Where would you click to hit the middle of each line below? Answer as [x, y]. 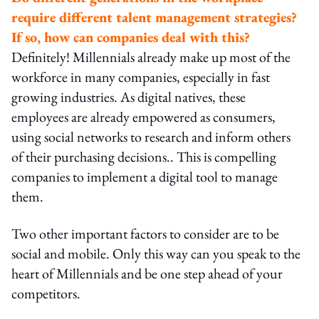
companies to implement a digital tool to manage [145, 176]
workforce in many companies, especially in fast [141, 77]
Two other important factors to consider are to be [145, 233]
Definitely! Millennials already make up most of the [151, 57]
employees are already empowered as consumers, [143, 116]
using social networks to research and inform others [151, 136]
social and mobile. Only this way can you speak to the [156, 253]
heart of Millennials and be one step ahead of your [147, 273]
